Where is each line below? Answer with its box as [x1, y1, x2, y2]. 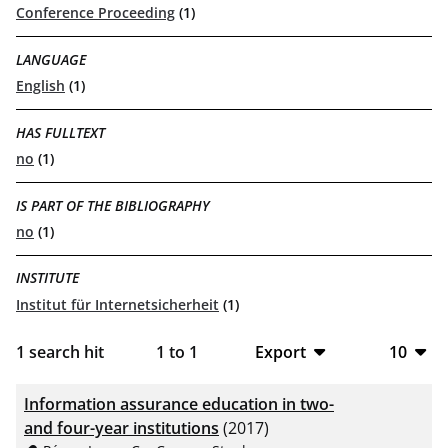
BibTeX [265, 373, 319, 396]
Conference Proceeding [16, 2, 175, 22]
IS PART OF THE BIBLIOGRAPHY [16, 195, 210, 215]
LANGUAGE [16, 49, 86, 69]
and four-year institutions [24, 416, 219, 439]
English [16, 75, 65, 95]
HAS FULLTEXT [16, 122, 105, 142]
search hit [25, 341, 104, 364]
